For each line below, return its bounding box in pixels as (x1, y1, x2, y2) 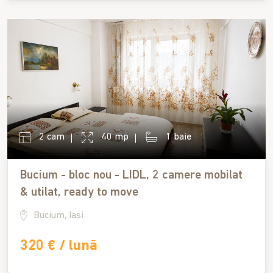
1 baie (163, 132, 191, 142)
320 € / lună (20, 238, 97, 253)
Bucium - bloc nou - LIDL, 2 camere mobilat (20, 169, 243, 182)
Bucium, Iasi (34, 210, 83, 221)
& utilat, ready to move (20, 186, 138, 199)
